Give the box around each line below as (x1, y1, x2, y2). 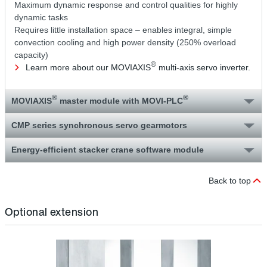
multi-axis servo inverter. (156, 62, 250, 72)
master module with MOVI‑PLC (57, 95, 183, 105)
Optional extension (5, 203, 99, 219)
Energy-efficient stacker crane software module (11, 144, 204, 154)
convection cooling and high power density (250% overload (14, 37, 236, 47)
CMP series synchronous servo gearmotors (11, 120, 187, 130)
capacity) (14, 49, 48, 60)
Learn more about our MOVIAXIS (26, 62, 151, 72)
